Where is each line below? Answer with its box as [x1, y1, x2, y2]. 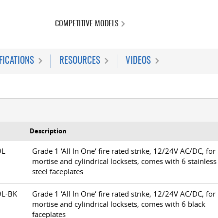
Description [30, 127, 67, 135]
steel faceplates [32, 167, 83, 176]
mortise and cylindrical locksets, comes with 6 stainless [32, 157, 217, 166]
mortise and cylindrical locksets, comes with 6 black [32, 200, 205, 209]
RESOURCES [59, 56, 100, 66]
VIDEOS [126, 56, 151, 66]
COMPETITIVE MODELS [55, 20, 119, 28]
